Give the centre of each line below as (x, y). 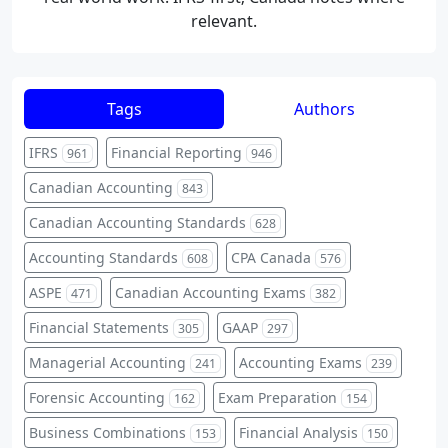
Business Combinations (107, 432)
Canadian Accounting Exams (210, 292)
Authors (324, 108)
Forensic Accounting (97, 397)
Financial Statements (99, 327)
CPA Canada (271, 257)
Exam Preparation (277, 397)
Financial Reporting (176, 152)
